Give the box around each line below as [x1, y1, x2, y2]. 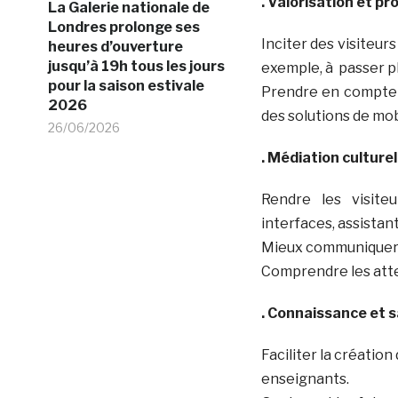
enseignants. [260, 370, 349, 387]
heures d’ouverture [47, 37, 183, 55]
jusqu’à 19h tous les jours [47, 57, 225, 75]
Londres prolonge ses [47, 18, 200, 36]
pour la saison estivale [47, 76, 204, 94]
